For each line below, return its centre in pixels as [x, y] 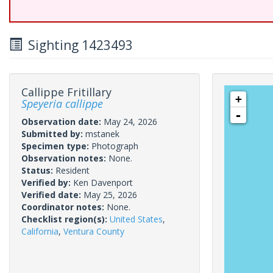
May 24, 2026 [130, 122]
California [40, 231]
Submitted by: [53, 134]
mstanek [102, 134]
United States [136, 219]
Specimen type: [56, 146]
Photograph [115, 146]
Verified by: [47, 183]
